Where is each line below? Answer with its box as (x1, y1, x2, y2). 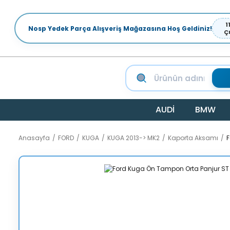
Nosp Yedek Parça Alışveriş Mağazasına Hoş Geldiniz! (28, 24, 213, 33)
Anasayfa (18, 133, 50, 142)
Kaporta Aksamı (168, 133, 218, 142)
